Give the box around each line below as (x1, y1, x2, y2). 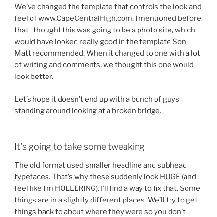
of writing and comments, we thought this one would (15, 61, 194, 70)
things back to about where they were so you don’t (15, 207, 186, 216)
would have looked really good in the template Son (15, 37, 186, 46)
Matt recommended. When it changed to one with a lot (15, 49, 200, 58)
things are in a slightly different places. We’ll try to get (15, 195, 198, 204)
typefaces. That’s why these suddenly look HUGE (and (15, 172, 196, 181)
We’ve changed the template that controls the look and (15, 2, 201, 12)
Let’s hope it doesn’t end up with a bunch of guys (15, 94, 179, 104)
